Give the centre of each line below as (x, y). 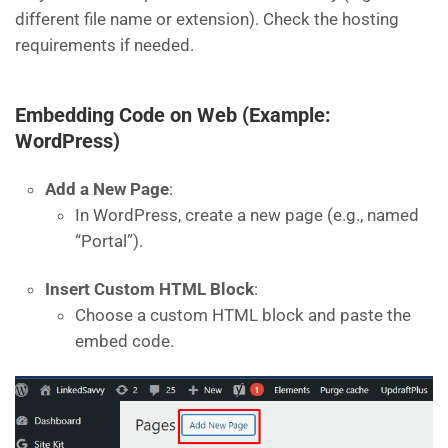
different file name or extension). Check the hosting (207, 19)
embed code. (124, 341)
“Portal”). (109, 241)
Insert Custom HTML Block (149, 289)
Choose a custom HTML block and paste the (243, 315)
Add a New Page (107, 189)
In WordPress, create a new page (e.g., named (247, 215)
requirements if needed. (104, 45)
